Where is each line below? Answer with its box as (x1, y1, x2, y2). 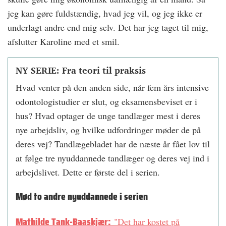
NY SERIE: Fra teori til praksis (16, 62, 146, 79)
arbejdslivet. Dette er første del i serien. (16, 166, 160, 179)
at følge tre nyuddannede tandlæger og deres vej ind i (16, 152, 209, 164)
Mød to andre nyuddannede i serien (16, 188, 148, 205)
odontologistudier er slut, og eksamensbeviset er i (16, 95, 197, 108)
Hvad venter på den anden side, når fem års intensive (16, 81, 209, 94)
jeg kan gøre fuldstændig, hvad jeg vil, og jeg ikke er (8, 7, 202, 20)
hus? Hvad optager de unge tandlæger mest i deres (16, 109, 200, 122)
